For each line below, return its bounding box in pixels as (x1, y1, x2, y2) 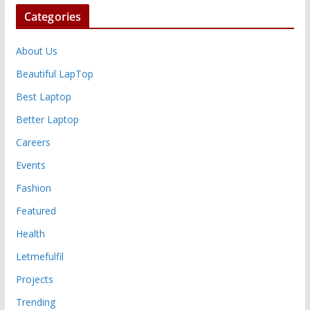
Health (15, 226, 45, 240)
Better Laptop (15, 112, 79, 126)
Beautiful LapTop (15, 66, 93, 80)
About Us (15, 44, 57, 57)
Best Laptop (15, 89, 71, 103)
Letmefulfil (15, 249, 64, 263)
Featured (15, 203, 56, 217)
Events (15, 158, 46, 172)
